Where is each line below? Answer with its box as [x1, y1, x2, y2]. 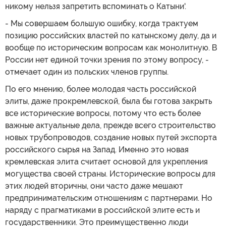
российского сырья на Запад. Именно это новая [5, 144, 189, 154]
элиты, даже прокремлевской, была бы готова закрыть [5, 96, 212, 106]
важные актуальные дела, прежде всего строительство [5, 120, 216, 130]
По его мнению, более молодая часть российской [5, 84, 196, 94]
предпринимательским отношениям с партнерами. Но [5, 193, 212, 203]
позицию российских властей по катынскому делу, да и [5, 30, 216, 40]
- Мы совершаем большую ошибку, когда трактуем [5, 18, 198, 28]
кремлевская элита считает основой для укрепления [5, 156, 208, 166]
